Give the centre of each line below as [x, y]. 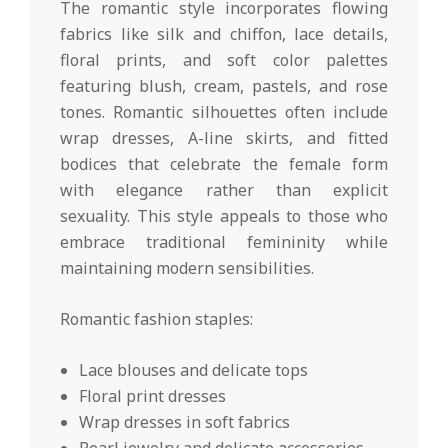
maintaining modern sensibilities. [187, 268]
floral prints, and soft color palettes [224, 60]
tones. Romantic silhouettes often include [224, 112]
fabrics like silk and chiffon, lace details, [224, 34]
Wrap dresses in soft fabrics [185, 422]
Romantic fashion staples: [156, 319]
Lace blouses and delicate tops [194, 370]
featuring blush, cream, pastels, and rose [224, 86]
